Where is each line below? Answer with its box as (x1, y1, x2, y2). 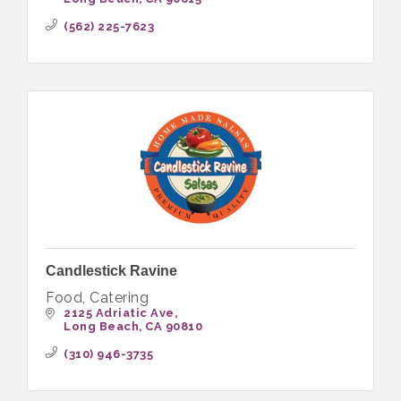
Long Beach (64, 319, 139, 333)
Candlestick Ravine (46, 262, 177, 278)
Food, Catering (46, 288, 149, 306)
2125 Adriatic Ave (64, 305, 175, 320)
